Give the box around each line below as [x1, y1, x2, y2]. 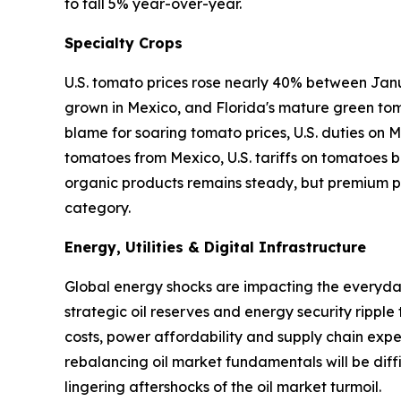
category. [64, 199, 131, 218]
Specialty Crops [64, 34, 183, 53]
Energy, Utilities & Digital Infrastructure [64, 238, 366, 257]
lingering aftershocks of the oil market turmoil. [64, 378, 381, 397]
